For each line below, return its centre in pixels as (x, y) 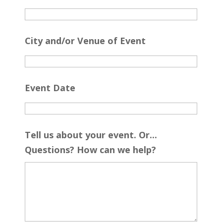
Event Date (50, 87)
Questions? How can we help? (90, 149)
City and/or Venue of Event (85, 40)
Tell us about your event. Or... (91, 135)
